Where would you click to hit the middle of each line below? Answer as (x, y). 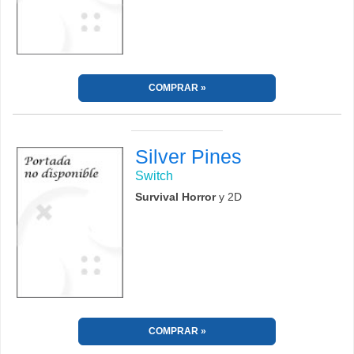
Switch (154, 176)
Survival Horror (176, 197)
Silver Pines (189, 157)
